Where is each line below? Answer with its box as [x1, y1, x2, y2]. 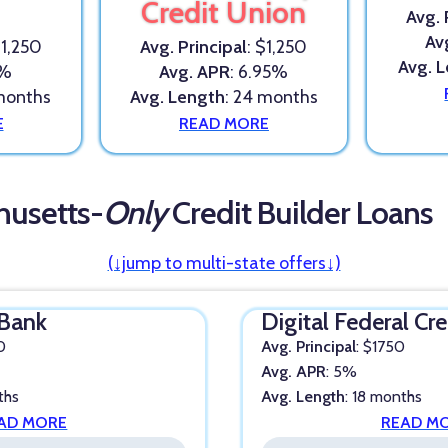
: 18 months [345, 386, 423, 406]
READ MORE [178, 113, 269, 133]
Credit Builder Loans [165, 193, 433, 233]
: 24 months [224, 85, 318, 108]
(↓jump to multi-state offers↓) [107, 252, 341, 275]
